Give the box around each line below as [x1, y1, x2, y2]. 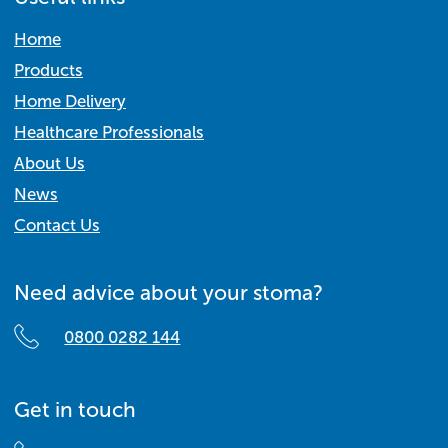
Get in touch [14, 398, 136, 422]
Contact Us [14, 216, 100, 236]
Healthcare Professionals [14, 123, 204, 143]
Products [14, 61, 83, 81]
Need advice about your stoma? [14, 281, 323, 305]
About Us [14, 154, 85, 174]
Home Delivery [14, 92, 126, 112]
